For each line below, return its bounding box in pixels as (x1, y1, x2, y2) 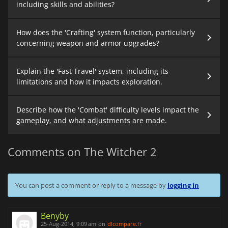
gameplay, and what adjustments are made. (16, 116, 167, 126)
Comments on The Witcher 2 (8, 144, 157, 160)
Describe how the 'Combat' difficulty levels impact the (16, 105, 199, 115)
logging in (167, 181, 199, 190)
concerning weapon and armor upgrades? (16, 38, 159, 48)
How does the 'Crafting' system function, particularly (16, 27, 195, 38)
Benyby (41, 210, 69, 222)
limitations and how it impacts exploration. (16, 77, 162, 87)
